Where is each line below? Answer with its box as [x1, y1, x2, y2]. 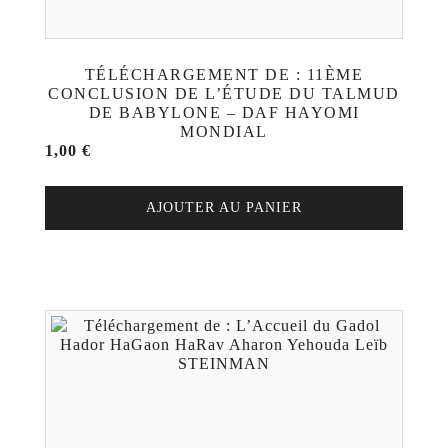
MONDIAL [180, 123, 268, 140]
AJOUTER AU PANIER [146, 200, 302, 215]
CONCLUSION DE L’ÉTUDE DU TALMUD [48, 85, 400, 102]
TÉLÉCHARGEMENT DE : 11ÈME [84, 66, 364, 83]
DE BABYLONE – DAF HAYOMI [88, 104, 360, 121]
